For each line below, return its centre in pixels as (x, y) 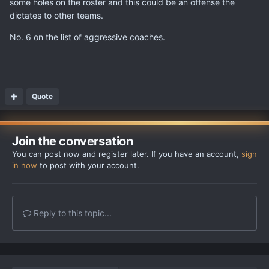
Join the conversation (73, 141)
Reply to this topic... (71, 213)
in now (25, 165)
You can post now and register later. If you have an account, (127, 154)
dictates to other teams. (56, 16)
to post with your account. (88, 165)
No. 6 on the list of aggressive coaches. (90, 37)
